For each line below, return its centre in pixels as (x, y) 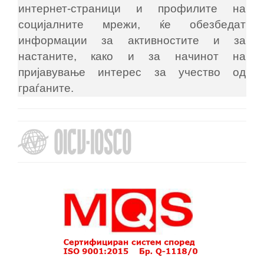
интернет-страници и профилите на (132, 9)
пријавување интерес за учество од (132, 72)
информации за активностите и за (132, 41)
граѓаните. (46, 88)
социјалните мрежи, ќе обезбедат (132, 25)
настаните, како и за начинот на (132, 57)
